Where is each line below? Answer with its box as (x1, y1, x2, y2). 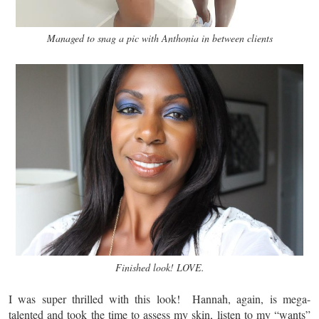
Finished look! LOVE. (115, 260, 204, 274)
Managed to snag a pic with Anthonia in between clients (46, 31, 273, 46)
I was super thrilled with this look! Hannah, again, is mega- (9, 291, 310, 307)
